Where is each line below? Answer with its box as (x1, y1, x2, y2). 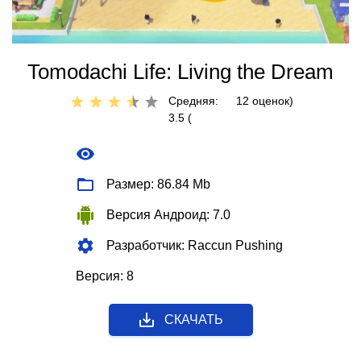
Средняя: (168, 93, 218, 107)
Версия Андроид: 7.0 (106, 207, 230, 222)
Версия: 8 (76, 268, 134, 283)
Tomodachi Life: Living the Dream (27, 59, 334, 84)
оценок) (249, 93, 293, 107)
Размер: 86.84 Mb (106, 176, 210, 191)
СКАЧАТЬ (164, 312, 223, 326)
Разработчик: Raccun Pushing (106, 238, 283, 252)
